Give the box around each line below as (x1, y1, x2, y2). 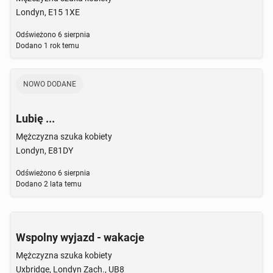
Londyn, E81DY (16, 146, 73, 155)
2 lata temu (42, 180, 82, 188)
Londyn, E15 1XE (16, 7, 80, 17)
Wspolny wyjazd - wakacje (16, 231, 144, 244)
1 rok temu (42, 41, 79, 50)
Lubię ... (16, 112, 55, 125)
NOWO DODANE (23, 80, 76, 88)
